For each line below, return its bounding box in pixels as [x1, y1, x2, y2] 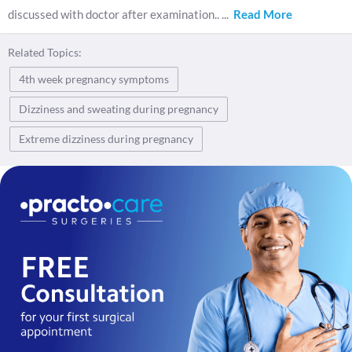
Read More [233, 7, 292, 21]
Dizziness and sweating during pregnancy [19, 102, 218, 115]
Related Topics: [8, 46, 82, 59]
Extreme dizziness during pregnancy [19, 132, 193, 145]
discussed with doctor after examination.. [8, 7, 222, 21]
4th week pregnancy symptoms [19, 72, 169, 86]
